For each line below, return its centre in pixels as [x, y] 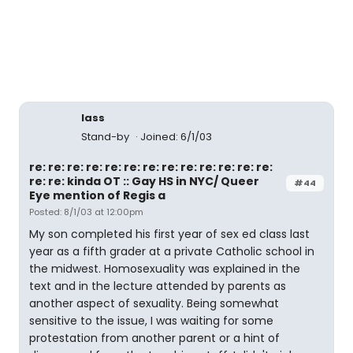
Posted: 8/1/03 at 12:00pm [86, 212]
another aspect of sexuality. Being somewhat [154, 303]
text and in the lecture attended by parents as [158, 286]
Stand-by [106, 137]
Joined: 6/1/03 [176, 137]
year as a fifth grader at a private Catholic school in [172, 251]
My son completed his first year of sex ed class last [169, 234]
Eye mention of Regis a [97, 195]
